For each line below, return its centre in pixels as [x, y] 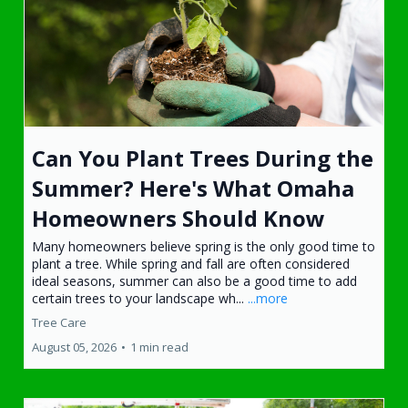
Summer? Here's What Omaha [193, 188]
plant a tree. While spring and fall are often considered [191, 263]
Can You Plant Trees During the [203, 158]
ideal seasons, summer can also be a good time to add [194, 280]
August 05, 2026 [74, 347]
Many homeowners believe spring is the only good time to [204, 246]
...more [268, 298]
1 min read [159, 347]
